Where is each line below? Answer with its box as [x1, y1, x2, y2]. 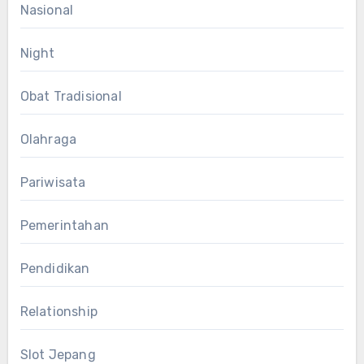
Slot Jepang [19, 346, 96, 362]
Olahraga [19, 131, 77, 147]
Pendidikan [19, 260, 90, 276]
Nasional [19, 2, 74, 18]
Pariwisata [19, 174, 86, 190]
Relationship [19, 303, 97, 319]
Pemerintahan [19, 217, 109, 233]
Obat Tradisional [19, 88, 122, 104]
